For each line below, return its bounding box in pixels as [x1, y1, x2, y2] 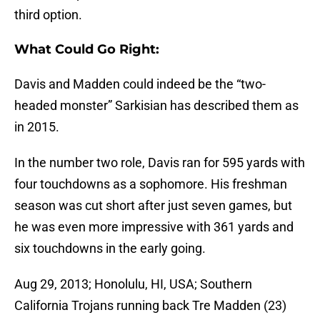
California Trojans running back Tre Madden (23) [14, 298, 286, 314]
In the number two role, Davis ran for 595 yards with [14, 155, 305, 171]
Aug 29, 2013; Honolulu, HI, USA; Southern [14, 276, 252, 292]
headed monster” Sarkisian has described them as [14, 98, 299, 114]
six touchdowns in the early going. [14, 241, 206, 256]
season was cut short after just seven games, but [14, 198, 292, 214]
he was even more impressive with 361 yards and [14, 219, 294, 235]
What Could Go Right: [14, 41, 159, 58]
